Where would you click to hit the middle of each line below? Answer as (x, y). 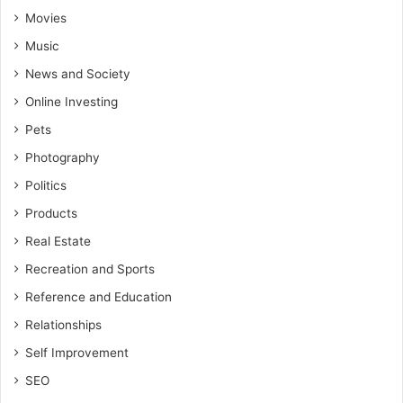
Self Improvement (77, 353)
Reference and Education (99, 297)
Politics (46, 185)
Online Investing (72, 102)
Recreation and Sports (90, 269)
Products (51, 213)
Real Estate (58, 241)
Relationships (63, 325)
